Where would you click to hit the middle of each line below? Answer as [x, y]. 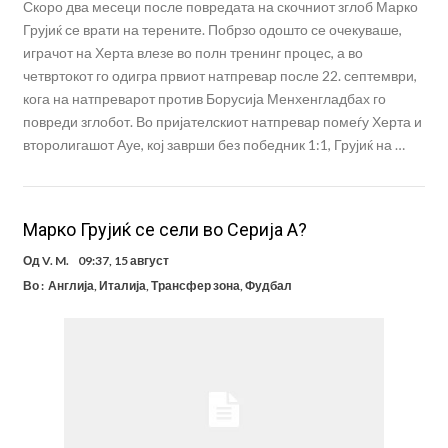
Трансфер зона [195, 286]
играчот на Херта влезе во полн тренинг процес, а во [192, 53]
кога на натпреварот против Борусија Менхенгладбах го [204, 99]
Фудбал [268, 286]
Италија [122, 286]
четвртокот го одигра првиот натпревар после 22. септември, [219, 76]
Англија [70, 286]
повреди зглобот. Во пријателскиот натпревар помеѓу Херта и [222, 122]
